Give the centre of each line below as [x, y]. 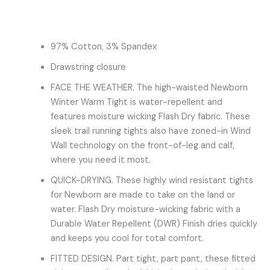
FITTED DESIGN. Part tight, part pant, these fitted [153, 259]
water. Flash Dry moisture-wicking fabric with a [145, 210]
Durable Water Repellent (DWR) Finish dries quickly [154, 224]
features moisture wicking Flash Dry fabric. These [150, 117]
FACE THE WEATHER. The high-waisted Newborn [149, 88]
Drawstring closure [88, 67]
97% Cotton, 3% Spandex [103, 47]
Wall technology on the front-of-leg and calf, [142, 146]
